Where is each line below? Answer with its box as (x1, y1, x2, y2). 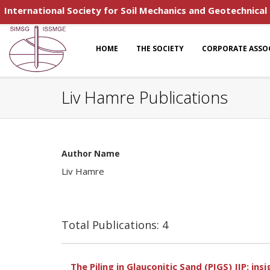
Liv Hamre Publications (61, 86, 228, 108)
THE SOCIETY (136, 43, 184, 54)
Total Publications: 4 (61, 218, 168, 232)
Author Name (61, 148, 120, 159)
